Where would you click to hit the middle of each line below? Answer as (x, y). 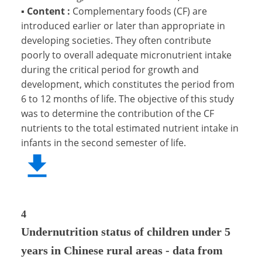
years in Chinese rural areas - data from (122, 250)
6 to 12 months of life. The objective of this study (127, 99)
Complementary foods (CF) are (140, 11)
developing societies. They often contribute (116, 40)
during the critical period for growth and (110, 69)
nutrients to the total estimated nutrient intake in (130, 128)
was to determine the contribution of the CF (118, 113)
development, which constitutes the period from (128, 84)
